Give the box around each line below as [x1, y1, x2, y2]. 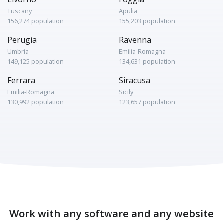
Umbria [7, 47, 29, 56]
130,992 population [7, 97, 64, 106]
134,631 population [119, 57, 175, 66]
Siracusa [119, 75, 150, 86]
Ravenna [119, 34, 151, 45]
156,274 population [7, 16, 64, 25]
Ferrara [7, 75, 35, 86]
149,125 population [7, 57, 64, 66]
